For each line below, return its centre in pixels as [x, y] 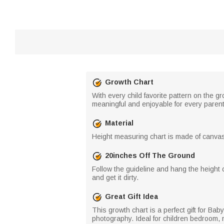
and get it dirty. [115, 177]
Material [119, 123]
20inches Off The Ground [150, 155]
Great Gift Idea [131, 196]
